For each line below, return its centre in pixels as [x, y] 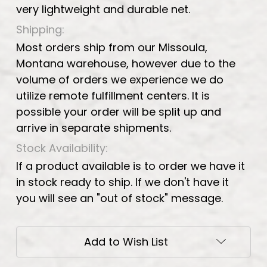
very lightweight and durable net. [103, 9]
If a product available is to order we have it [131, 166]
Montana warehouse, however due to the [126, 63]
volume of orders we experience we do [120, 79]
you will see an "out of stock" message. [119, 198]
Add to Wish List [126, 241]
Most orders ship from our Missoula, [112, 47]
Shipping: [40, 29]
